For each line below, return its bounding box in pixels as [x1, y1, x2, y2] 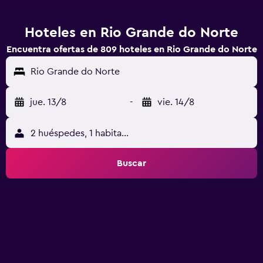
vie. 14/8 [157, 97, 194, 107]
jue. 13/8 [30, 97, 66, 107]
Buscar [117, 159, 146, 168]
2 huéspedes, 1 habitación [30, 129, 140, 138]
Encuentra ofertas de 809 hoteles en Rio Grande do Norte [6, 45, 257, 54]
